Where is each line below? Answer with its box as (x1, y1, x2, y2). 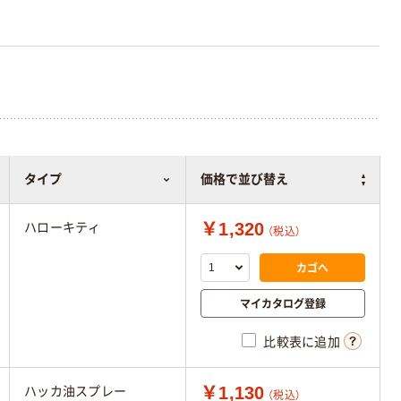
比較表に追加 (263, 335, 340, 350)
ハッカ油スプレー (24, 384, 127, 398)
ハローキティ (24, 220, 101, 235)
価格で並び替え (200, 172, 288, 186)
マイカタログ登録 (240, 295, 326, 311)
